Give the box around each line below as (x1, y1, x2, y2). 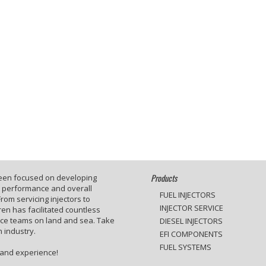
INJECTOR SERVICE (160, 202, 223, 213)
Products (151, 171, 177, 184)
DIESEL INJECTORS (160, 215, 223, 226)
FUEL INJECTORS (160, 189, 216, 200)
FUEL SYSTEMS (160, 241, 211, 252)
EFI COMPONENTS (160, 228, 223, 239)
